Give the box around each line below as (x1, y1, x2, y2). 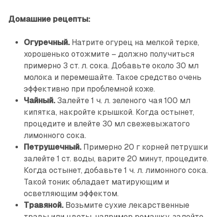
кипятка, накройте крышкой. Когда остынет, (23, 108, 194, 117)
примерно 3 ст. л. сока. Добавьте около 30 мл (23, 61, 199, 71)
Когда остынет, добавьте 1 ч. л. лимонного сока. (23, 166, 208, 175)
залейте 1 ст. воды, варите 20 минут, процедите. (23, 154, 208, 164)
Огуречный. (23, 38, 70, 47)
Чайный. (23, 96, 55, 106)
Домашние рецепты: (8, 15, 90, 24)
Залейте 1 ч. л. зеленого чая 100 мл (55, 96, 190, 106)
